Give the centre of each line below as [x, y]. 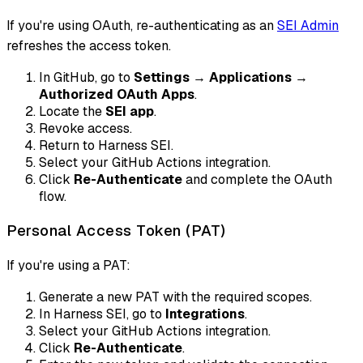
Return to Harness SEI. [106, 146]
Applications [250, 78]
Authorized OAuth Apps [117, 95]
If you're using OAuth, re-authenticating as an [142, 26]
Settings [162, 78]
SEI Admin [308, 26]
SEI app [130, 112]
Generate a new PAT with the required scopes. [175, 297]
